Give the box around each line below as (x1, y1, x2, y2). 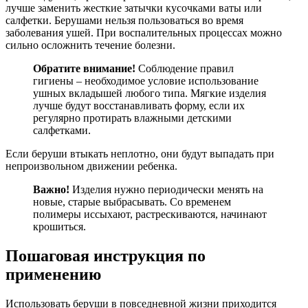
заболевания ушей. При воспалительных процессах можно (5, 26, 282, 38)
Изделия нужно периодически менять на (69, 183, 263, 195)
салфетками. (33, 124, 91, 136)
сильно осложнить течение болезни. (5, 38, 175, 51)
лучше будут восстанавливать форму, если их (33, 99, 245, 111)
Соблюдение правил (135, 62, 234, 74)
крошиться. (33, 220, 86, 232)
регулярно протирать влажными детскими (33, 111, 232, 124)
